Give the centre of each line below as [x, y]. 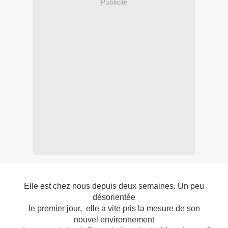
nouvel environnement [114, 220]
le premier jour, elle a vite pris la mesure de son [114, 209]
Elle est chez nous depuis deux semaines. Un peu [114, 186]
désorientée [114, 197]
